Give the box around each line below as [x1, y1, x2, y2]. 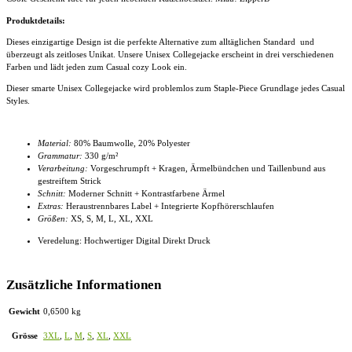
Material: [38, 138, 71, 148]
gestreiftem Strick [38, 176, 101, 186]
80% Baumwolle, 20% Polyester [74, 138, 190, 148]
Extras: [38, 201, 64, 211]
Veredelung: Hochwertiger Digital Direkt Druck [38, 235, 211, 245]
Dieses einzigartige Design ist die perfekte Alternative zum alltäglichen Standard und [6, 36, 314, 46]
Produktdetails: [6, 15, 65, 25]
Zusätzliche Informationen [6, 277, 161, 292]
